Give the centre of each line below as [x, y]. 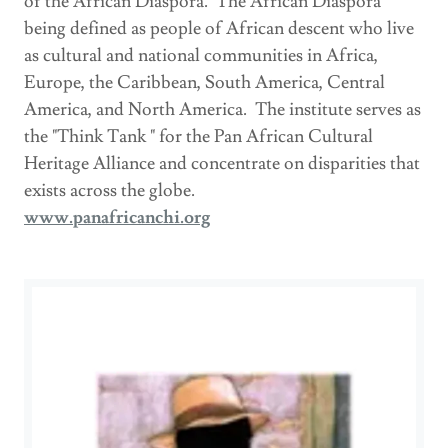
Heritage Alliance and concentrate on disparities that [222, 163]
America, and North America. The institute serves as [222, 109]
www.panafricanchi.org [117, 217]
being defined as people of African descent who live [219, 28]
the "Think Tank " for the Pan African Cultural [198, 136]
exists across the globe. [109, 190]
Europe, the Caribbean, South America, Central [204, 82]
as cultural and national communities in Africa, [201, 55]
